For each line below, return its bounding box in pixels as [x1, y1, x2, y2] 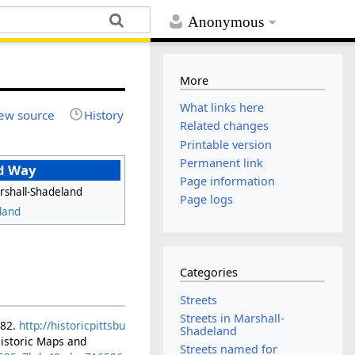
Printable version [180, 136, 273, 152]
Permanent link [180, 155, 264, 170]
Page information [180, 173, 276, 189]
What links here [180, 100, 265, 116]
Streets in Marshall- [180, 311, 285, 326]
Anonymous [188, 13, 265, 31]
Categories [180, 265, 239, 281]
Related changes [180, 118, 269, 134]
